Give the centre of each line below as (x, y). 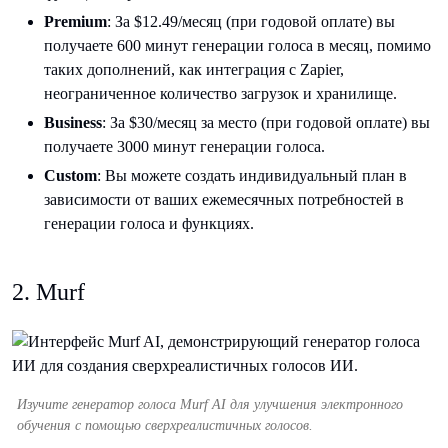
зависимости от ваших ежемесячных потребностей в (224, 199)
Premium (75, 21)
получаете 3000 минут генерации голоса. (184, 146)
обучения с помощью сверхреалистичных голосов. (165, 425)
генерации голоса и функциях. (149, 223)
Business (73, 122)
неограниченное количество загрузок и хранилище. (220, 93)
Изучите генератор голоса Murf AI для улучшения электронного (210, 404)
